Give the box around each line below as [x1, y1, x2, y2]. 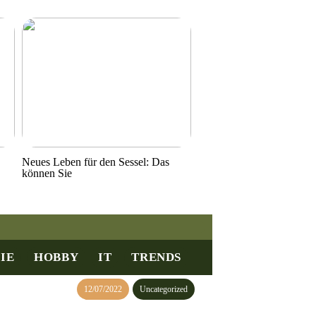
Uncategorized [140, 284, 188, 294]
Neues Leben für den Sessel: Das [22, 155, 170, 168]
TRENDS [131, 250, 182, 264]
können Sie [22, 166, 73, 179]
